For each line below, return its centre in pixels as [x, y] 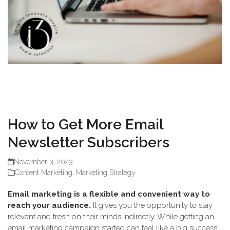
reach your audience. [49, 205]
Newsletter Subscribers [89, 142]
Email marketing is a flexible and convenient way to [109, 194]
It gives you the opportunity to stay [152, 205]
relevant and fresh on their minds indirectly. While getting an [111, 217]
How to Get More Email [85, 124]
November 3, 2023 [44, 162]
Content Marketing [44, 172]
